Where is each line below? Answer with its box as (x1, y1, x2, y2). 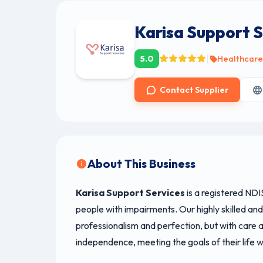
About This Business (87, 156, 195, 171)
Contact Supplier (160, 84, 229, 95)
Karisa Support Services (76, 187, 185, 199)
